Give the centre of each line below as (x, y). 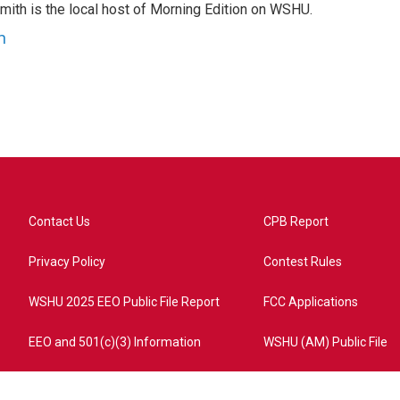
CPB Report (296, 221)
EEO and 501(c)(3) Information (115, 342)
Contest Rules (303, 261)
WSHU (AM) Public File (326, 342)
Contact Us (59, 221)
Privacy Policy (67, 261)
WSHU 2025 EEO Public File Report (124, 301)
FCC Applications (311, 301)
